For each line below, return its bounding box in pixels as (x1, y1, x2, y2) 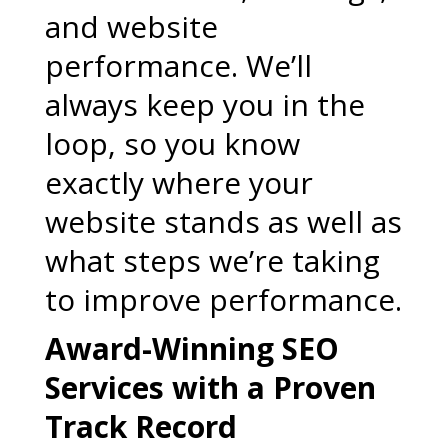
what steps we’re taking (44, 240, 380, 281)
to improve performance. (44, 279, 402, 320)
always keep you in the (44, 84, 365, 125)
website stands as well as (44, 201, 402, 242)
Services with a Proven (44, 367, 376, 408)
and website (44, 6, 218, 47)
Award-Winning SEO (44, 328, 339, 369)
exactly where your (44, 162, 313, 203)
